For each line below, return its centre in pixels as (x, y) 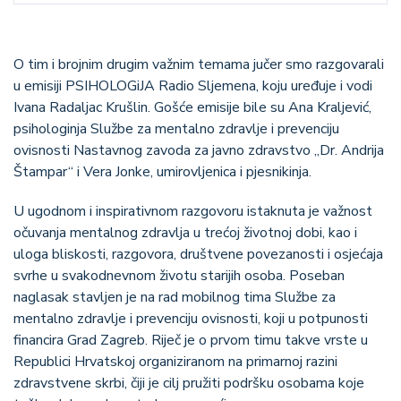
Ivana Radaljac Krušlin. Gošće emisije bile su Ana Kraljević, (192, 108)
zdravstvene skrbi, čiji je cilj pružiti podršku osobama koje (189, 384)
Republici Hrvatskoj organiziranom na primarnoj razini (175, 362)
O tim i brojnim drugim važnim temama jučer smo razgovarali (199, 65)
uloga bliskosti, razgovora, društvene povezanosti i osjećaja (198, 255)
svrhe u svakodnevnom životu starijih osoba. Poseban (179, 276)
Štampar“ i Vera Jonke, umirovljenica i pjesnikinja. (162, 172)
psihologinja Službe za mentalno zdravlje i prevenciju (176, 129)
